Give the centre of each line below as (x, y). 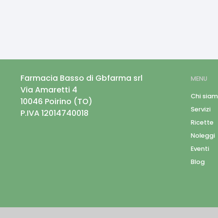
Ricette (202, 123)
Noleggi (203, 136)
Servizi (201, 109)
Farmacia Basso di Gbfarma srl (82, 78)
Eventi (200, 149)
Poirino (59, 101)
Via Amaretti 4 (49, 90)
